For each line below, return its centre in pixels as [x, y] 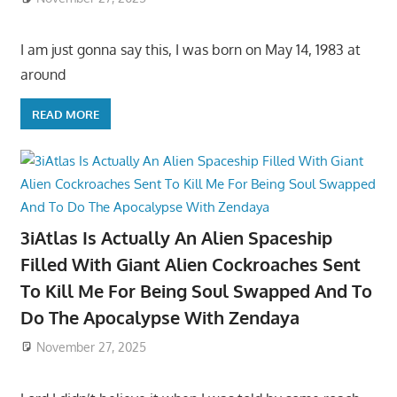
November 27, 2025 [92, 346]
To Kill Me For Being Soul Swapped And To [196, 291]
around [43, 74]
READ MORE [65, 114]
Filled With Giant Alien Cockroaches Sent [190, 264]
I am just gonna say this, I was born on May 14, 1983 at [190, 50]
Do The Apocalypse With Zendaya [160, 317]
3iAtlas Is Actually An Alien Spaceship [176, 237]
